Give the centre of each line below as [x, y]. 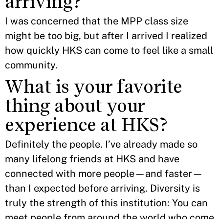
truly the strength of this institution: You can [106, 203]
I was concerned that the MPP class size [97, 21]
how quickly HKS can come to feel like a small [109, 50]
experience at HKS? [86, 125]
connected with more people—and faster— [104, 174]
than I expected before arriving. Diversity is [102, 188]
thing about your [75, 106]
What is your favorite [93, 87]
